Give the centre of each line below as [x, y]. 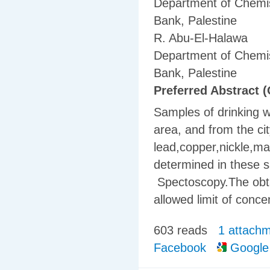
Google [248, 247]
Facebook [180, 247]
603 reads [181, 230]
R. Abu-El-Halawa [201, 38]
